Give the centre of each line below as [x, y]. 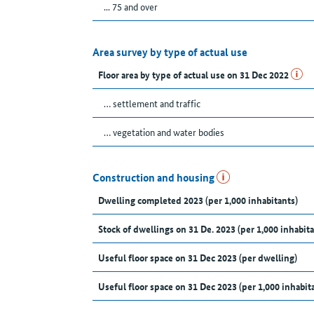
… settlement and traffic [152, 103]
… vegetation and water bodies [164, 132]
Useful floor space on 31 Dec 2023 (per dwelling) [198, 258]
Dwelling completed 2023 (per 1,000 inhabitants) [198, 200]
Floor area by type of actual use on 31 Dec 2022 [194, 75]
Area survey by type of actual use [170, 52]
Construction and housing [155, 178]
